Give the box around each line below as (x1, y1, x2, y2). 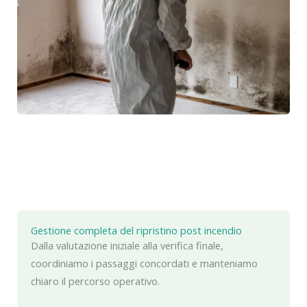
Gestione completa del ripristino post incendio (31, 223, 242, 238)
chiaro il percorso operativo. (31, 274, 160, 288)
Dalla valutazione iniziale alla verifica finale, (31, 238, 223, 253)
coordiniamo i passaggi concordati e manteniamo (31, 256, 258, 271)
